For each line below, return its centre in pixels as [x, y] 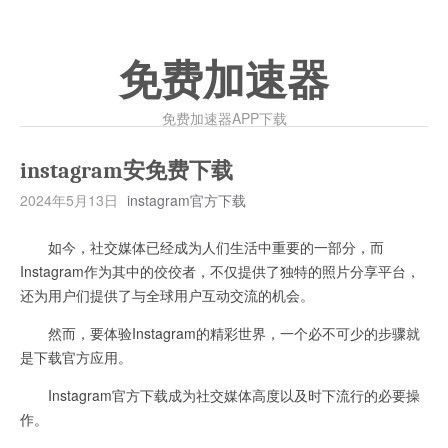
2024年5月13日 [69, 200]
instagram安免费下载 [126, 171]
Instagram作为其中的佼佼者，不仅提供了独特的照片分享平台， [220, 271]
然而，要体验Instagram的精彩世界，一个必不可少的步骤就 [220, 333]
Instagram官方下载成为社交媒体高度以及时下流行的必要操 [220, 395]
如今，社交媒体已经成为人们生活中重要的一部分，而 [202, 247]
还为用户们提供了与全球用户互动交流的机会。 [167, 295]
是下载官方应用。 [76, 357]
